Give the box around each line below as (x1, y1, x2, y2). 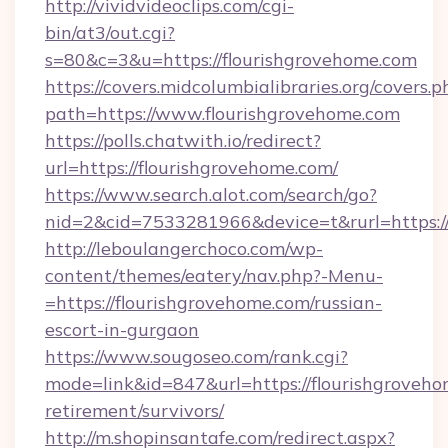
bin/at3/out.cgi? (45, 21, 175, 44)
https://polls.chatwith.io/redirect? (45, 129, 321, 152)
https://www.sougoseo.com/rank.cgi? (45, 345, 348, 368)
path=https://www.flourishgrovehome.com (45, 102, 400, 125)
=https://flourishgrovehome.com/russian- (45, 291, 382, 314)
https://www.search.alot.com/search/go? (45, 183, 377, 206)
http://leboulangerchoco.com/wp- (45, 237, 323, 260)
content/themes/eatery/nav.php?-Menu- (45, 264, 383, 287)
